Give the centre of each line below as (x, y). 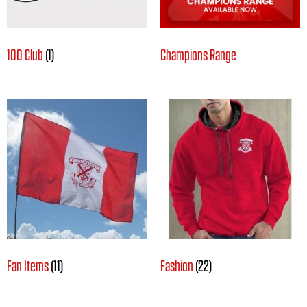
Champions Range (198, 55)
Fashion (178, 266)
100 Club (26, 55)
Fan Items (29, 266)
